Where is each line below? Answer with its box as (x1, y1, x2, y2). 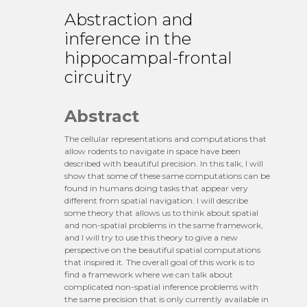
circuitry (64, 67, 132, 88)
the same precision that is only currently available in (64, 293, 269, 304)
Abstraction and (64, 10, 193, 30)
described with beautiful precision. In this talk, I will (64, 158, 263, 169)
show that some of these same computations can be (64, 170, 270, 181)
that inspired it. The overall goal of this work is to (64, 256, 254, 267)
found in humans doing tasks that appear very (64, 182, 248, 193)
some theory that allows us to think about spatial (64, 207, 258, 218)
